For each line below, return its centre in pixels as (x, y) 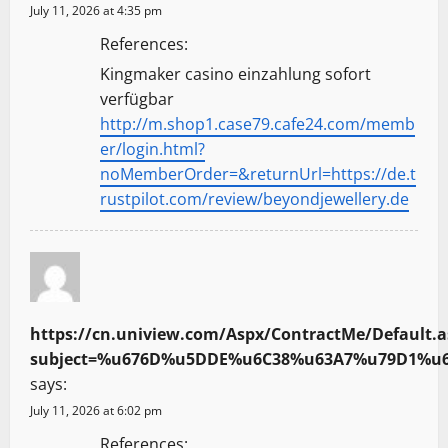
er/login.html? (152, 148)
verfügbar (137, 98)
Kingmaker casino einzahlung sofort (235, 73)
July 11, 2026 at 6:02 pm (96, 410)
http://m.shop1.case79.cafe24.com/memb (257, 123)
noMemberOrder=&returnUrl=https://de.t (258, 173)
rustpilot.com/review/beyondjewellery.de (254, 198)
